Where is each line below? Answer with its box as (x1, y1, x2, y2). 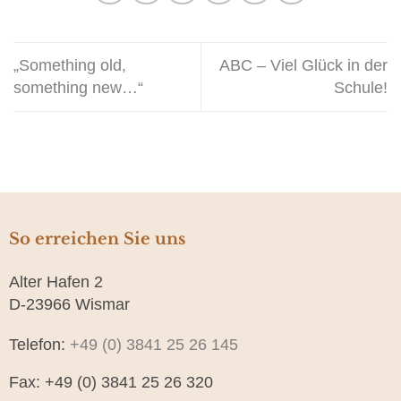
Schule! (334, 78, 388, 97)
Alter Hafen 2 (8, 272, 103, 291)
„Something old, (13, 55, 126, 74)
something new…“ (13, 78, 143, 97)
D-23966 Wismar (8, 294, 130, 313)
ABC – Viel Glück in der (219, 55, 388, 74)
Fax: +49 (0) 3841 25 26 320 (8, 372, 213, 391)
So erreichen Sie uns (8, 228, 185, 249)
